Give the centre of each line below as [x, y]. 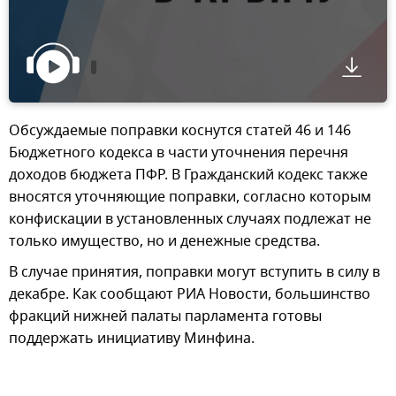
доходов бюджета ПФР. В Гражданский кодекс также [188, 175]
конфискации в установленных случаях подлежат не [190, 220]
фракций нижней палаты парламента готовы [165, 317]
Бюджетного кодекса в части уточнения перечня [179, 153]
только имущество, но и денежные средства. [164, 242]
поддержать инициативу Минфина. [132, 339]
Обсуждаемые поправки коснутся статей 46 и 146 [180, 131]
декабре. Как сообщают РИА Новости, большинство [190, 295]
